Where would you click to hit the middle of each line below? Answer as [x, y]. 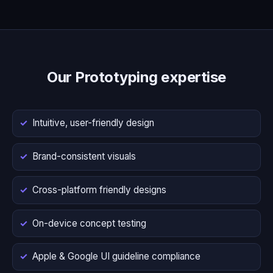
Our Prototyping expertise [136, 77]
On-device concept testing [89, 223]
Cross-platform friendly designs [99, 190]
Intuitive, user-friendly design [93, 123]
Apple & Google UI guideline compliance [116, 257]
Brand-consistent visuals [84, 157]
